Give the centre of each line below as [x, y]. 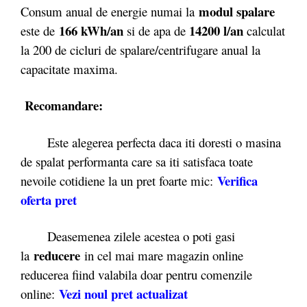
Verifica [237, 180]
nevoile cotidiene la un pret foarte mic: [119, 180]
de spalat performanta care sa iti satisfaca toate [137, 161]
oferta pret [49, 199]
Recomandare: [64, 105]
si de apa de [156, 30]
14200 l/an [214, 30]
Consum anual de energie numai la [110, 11]
